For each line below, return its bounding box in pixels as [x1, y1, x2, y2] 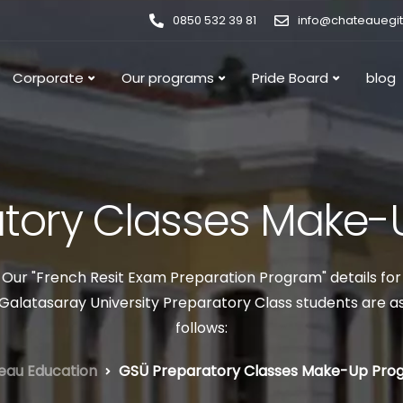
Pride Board [252, 68, 328, 87]
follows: [175, 318, 228, 338]
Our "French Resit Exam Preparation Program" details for [2, 267, 401, 288]
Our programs [121, 68, 214, 87]
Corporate [13, 68, 84, 87]
